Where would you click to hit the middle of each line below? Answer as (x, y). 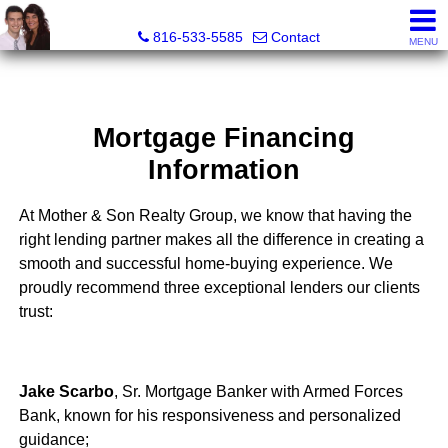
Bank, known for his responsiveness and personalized (209, 416)
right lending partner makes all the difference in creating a (221, 240)
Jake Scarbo (66, 392)
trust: (37, 312)
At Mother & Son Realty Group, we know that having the (215, 216)
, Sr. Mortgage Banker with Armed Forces (258, 392)
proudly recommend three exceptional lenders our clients (219, 288)
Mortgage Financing (223, 138)
